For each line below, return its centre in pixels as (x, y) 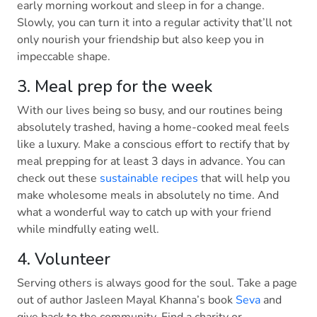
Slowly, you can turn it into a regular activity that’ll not (155, 22)
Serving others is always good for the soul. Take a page (157, 283)
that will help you (244, 178)
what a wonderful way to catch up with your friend (144, 212)
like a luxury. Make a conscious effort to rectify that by (153, 144)
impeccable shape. (67, 56)
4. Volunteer (70, 259)
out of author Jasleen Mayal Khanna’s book (126, 300)
